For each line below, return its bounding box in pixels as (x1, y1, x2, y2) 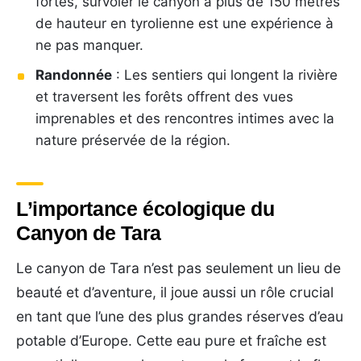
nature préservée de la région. (35, 131, 230, 148)
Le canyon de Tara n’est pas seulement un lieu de (16, 259, 341, 276)
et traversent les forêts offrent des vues (35, 88, 293, 105)
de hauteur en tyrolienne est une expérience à (35, 15, 334, 31)
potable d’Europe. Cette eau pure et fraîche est (16, 331, 326, 349)
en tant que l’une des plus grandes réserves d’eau (16, 307, 343, 325)
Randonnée (35, 66, 112, 83)
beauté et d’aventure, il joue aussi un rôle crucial (16, 283, 334, 301)
